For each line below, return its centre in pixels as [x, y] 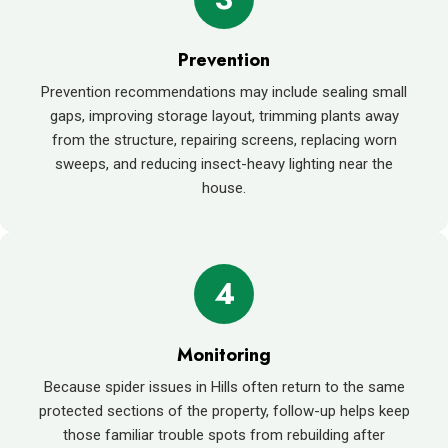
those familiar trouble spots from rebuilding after [224, 434]
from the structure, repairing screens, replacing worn [224, 139]
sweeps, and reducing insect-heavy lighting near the [224, 163]
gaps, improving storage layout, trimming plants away [224, 115]
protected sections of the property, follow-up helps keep [224, 410]
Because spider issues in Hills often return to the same [224, 386]
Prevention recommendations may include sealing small [224, 91]
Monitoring [224, 354]
